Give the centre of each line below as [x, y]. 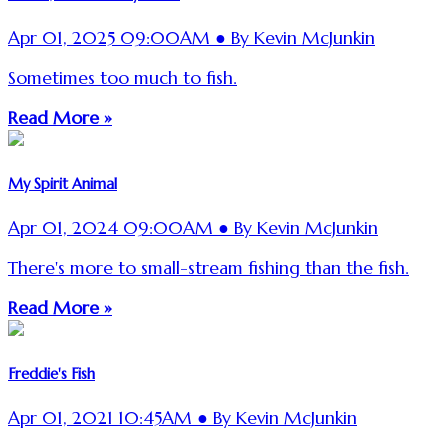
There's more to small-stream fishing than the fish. [208, 267]
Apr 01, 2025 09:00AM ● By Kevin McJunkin [191, 38]
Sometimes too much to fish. [122, 77]
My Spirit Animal [62, 183]
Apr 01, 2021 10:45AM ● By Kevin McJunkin [182, 418]
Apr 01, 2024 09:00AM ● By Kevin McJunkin [193, 228]
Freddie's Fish [51, 373]
